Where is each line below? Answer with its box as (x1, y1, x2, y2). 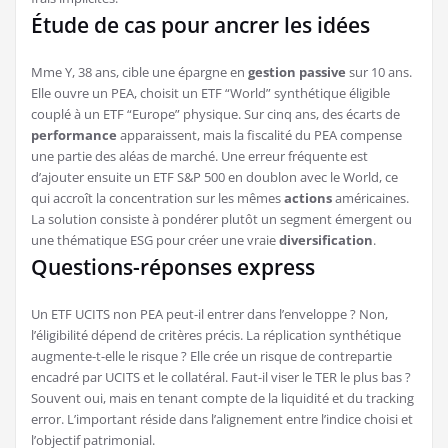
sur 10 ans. (346, 62, 412, 81)
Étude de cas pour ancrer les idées (31, 10, 370, 39)
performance (31, 125, 117, 144)
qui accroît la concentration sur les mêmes (31, 188, 284, 207)
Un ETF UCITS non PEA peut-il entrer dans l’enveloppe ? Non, (31, 304, 388, 323)
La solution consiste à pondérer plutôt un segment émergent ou (31, 209, 412, 228)
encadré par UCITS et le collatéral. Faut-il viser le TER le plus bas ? (31, 367, 411, 386)
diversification (279, 230, 373, 249)
